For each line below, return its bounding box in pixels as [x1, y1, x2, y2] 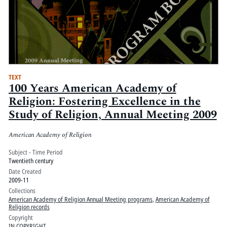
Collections [8, 185, 35, 195]
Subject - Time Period [8, 147, 63, 157]
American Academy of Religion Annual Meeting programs [8, 194, 153, 204]
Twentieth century [8, 156, 53, 165]
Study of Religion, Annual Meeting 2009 [8, 106, 217, 124]
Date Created [8, 166, 42, 176]
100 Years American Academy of [8, 80, 176, 97]
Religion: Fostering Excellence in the [8, 93, 201, 110]
